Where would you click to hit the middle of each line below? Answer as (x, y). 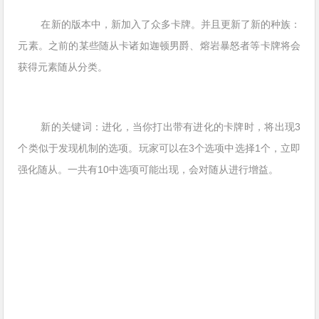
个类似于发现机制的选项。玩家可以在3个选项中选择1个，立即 (159, 148)
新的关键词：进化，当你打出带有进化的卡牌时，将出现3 (171, 127)
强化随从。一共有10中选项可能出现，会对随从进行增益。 (148, 170)
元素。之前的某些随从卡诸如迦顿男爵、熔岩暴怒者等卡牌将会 (159, 46)
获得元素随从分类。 (63, 67)
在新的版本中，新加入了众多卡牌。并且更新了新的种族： (171, 25)
